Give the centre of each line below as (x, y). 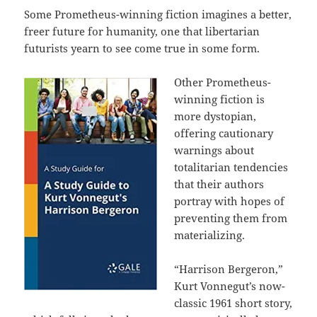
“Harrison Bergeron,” (229, 269)
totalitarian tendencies (231, 167)
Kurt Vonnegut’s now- (230, 286)
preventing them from (231, 218)
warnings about (214, 150)
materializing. (210, 235)
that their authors (219, 184)
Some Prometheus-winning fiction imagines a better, (158, 15)
